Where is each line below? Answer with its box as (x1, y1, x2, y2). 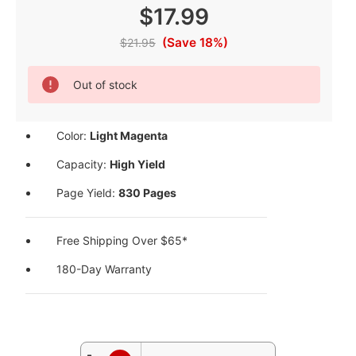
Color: (56, 129, 91, 143)
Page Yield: (56, 186, 119, 200)
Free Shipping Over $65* (56, 234, 188, 248)
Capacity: (56, 157, 110, 172)
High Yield (110, 157, 166, 172)
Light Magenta (90, 129, 168, 143)
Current (27, 68, 62, 79)
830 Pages (118, 186, 177, 200)
